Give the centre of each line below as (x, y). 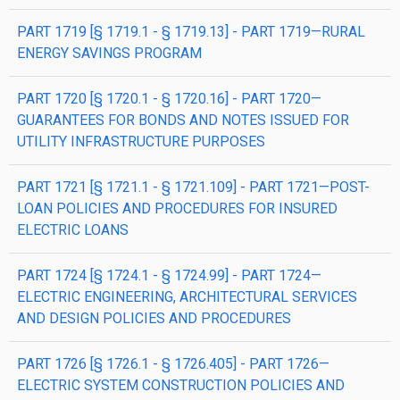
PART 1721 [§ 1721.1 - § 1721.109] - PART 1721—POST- (193, 187)
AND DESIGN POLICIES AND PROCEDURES (154, 318)
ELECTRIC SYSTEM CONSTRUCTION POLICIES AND (181, 385)
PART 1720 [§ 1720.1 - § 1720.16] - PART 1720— (169, 99)
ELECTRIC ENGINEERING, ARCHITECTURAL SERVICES (187, 297)
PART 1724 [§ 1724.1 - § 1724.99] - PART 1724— (169, 275)
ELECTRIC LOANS (73, 230)
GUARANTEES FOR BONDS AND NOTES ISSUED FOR (183, 120)
